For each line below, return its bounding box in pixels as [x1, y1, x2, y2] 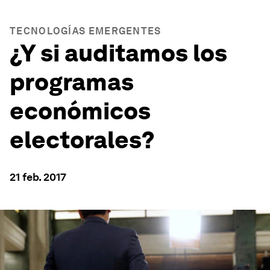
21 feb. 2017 [10, 171, 66, 183]
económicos [10, 96, 151, 125]
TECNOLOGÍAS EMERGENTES [10, 25, 162, 37]
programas [10, 67, 134, 96]
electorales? [10, 125, 155, 154]
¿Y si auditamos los [10, 39, 227, 67]
